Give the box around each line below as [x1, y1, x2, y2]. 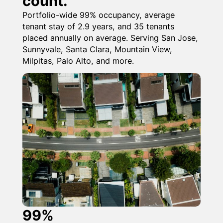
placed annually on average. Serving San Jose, [22, 32, 198, 43]
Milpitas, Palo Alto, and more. [22, 55, 134, 66]
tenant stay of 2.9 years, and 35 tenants [22, 21, 174, 31]
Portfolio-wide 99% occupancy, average [22, 9, 175, 20]
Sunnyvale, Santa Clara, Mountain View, [22, 44, 172, 54]
